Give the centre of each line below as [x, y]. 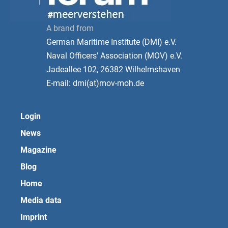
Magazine [38, 150]
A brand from [70, 28]
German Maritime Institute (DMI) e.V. [111, 42]
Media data [41, 200]
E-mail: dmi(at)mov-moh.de [95, 83]
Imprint [34, 217]
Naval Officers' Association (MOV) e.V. [114, 56]
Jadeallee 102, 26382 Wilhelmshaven [113, 70]
